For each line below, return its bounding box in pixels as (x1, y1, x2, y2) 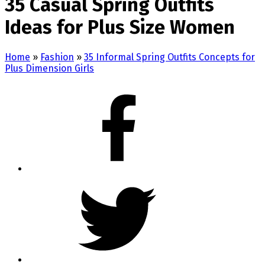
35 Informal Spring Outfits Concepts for (84, 51, 255, 63)
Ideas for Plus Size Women (5, 16, 235, 39)
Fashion (40, 51, 74, 63)
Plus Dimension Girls (5, 62, 94, 74)
